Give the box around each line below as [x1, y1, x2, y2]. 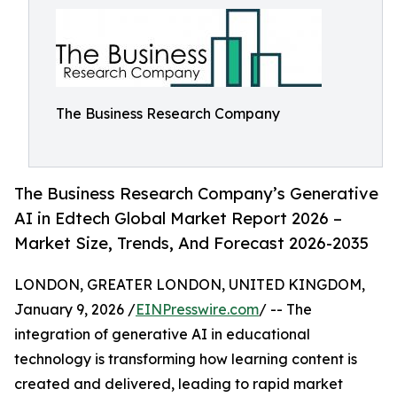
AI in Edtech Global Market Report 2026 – [14, 208, 342, 229]
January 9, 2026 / [14, 300, 136, 319]
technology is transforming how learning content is [14, 350, 357, 369]
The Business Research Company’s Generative [14, 183, 378, 204]
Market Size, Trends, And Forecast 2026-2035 [14, 233, 369, 253]
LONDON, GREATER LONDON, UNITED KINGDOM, [14, 276, 365, 294]
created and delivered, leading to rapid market [14, 375, 343, 393]
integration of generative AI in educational [14, 325, 310, 344]
